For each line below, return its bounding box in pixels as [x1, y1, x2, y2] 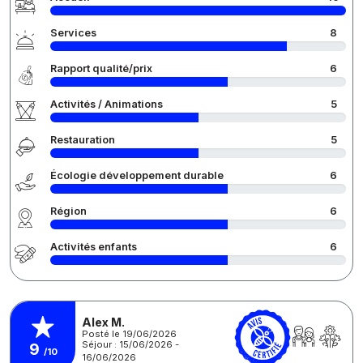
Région [50, 205, 87, 218]
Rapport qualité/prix [50, 62, 152, 75]
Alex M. [82, 314, 125, 329]
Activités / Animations [50, 98, 163, 111]
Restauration [50, 134, 115, 147]
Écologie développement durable [50, 169, 224, 182]
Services [50, 27, 96, 40]
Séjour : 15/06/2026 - [82, 338, 179, 350]
